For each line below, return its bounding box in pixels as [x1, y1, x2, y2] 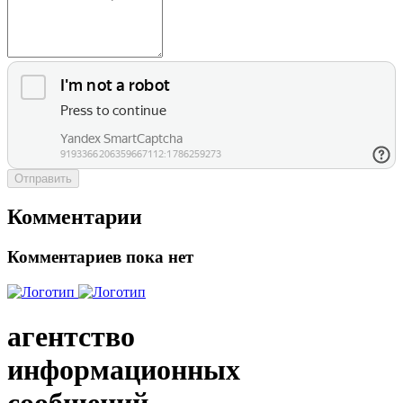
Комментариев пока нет [7, 247, 193, 267]
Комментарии [7, 205, 142, 229]
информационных [7, 353, 240, 386]
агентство [7, 319, 135, 353]
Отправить [14, 171, 72, 185]
